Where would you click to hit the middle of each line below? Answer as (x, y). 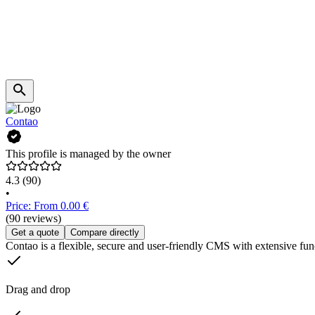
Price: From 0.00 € (47, 206)
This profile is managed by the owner (88, 154)
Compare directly (105, 233)
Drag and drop (38, 290)
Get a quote (35, 233)
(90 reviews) (33, 219)
